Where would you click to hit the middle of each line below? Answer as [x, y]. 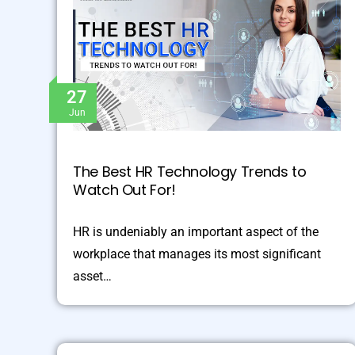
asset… [92, 277]
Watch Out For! [124, 190]
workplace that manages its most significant [197, 254]
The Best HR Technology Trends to [190, 172]
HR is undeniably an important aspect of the [196, 232]
